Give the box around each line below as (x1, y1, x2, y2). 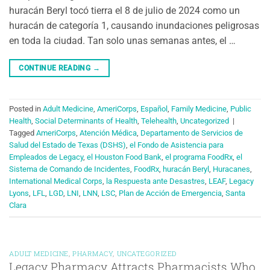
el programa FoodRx (165, 152, 233, 162)
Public (230, 104, 251, 114)
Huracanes (213, 165, 250, 174)
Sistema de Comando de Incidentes (9, 165, 130, 174)
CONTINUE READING (19, 63, 93, 72)
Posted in (9, 104, 43, 114)
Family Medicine (171, 104, 227, 114)
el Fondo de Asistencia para (130, 140, 224, 150)
